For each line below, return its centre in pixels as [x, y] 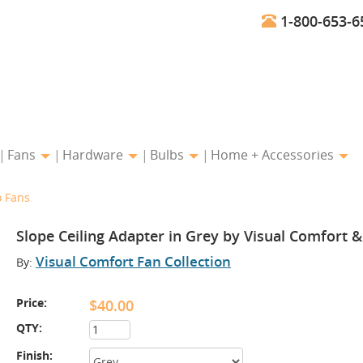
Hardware [94, 155]
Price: [32, 303]
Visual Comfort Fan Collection [133, 261]
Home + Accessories [274, 155]
